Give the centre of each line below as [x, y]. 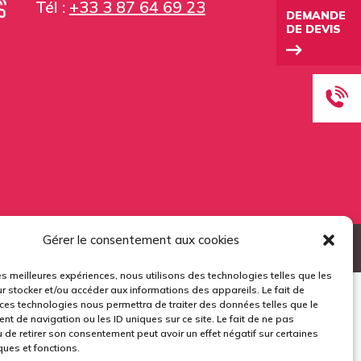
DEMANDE [316, 15]
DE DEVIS [313, 29]
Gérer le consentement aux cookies [141, 240]
